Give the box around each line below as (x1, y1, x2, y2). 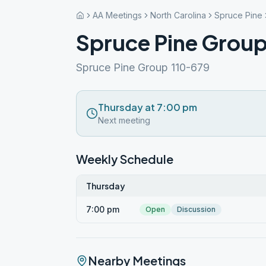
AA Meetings (93, 10, 142, 20)
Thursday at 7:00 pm (98, 101, 197, 113)
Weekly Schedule (76, 151, 173, 166)
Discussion (177, 205, 216, 214)
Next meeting (98, 115, 150, 125)
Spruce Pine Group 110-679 (76, 61, 210, 74)
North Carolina (150, 10, 206, 20)
